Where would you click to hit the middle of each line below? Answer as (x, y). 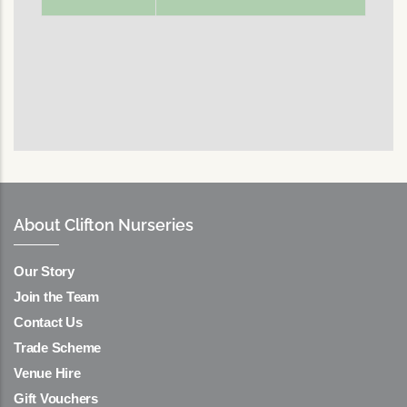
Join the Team (56, 297)
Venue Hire (47, 373)
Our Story (44, 272)
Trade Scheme (57, 348)
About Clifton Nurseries (104, 225)
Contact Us (48, 323)
